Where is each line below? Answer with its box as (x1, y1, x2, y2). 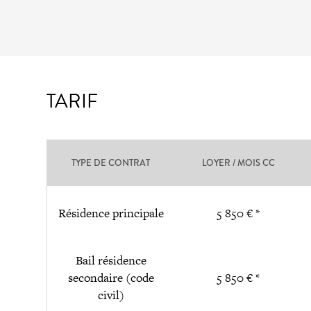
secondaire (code (67, 269, 154, 286)
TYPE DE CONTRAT (72, 157, 151, 169)
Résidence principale (58, 205, 164, 221)
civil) (97, 287, 124, 303)
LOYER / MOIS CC (201, 157, 275, 169)
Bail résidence (75, 252, 146, 269)
